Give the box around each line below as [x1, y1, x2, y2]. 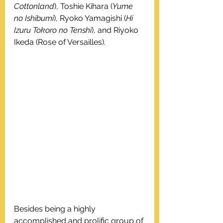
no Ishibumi [14, 13, 54, 23]
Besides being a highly [14, 204, 98, 214]
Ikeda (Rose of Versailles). [14, 37, 106, 47]
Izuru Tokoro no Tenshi [14, 25, 92, 35]
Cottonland [14, 1, 54, 11]
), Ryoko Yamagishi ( [54, 13, 126, 23]
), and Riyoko [92, 25, 140, 35]
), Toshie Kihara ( [54, 1, 112, 11]
